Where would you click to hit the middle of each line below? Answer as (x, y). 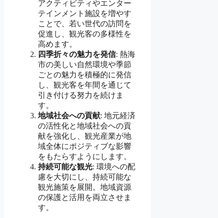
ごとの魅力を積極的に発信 (85, 75)
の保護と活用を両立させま (85, 198)
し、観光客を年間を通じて (85, 85)
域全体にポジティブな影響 (85, 146)
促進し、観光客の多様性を (85, 34)
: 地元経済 (118, 116)
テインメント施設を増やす (85, 14)
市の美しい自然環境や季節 (85, 65)
